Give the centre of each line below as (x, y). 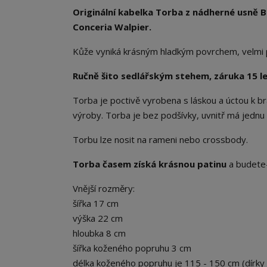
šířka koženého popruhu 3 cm (132, 248)
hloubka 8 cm (99, 233)
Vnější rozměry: (104, 189)
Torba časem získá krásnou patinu (151, 164)
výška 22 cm (98, 218)
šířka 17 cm (96, 204)
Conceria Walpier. (112, 27)
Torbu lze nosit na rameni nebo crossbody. (160, 140)
